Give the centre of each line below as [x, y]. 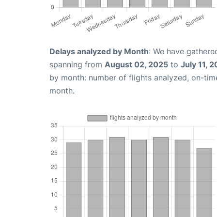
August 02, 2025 [136, 65]
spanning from [77, 65]
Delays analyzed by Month [99, 52]
